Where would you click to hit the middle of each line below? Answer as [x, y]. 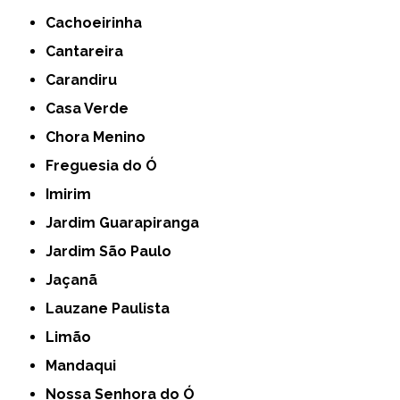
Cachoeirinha [99, 23]
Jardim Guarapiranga [126, 223]
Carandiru [87, 80]
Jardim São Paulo [112, 252]
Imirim [71, 195]
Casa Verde [92, 109]
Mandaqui [87, 366]
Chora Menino [101, 137]
